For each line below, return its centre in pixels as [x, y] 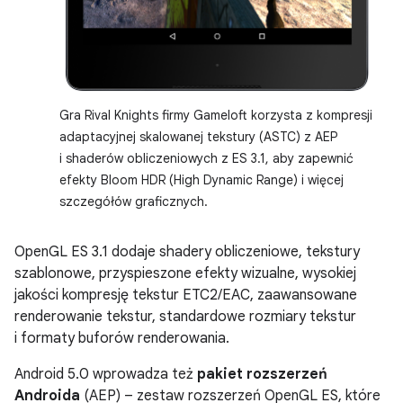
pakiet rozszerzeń [262, 375]
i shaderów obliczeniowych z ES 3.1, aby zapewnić [206, 159]
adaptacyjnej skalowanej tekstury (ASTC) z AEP [198, 137]
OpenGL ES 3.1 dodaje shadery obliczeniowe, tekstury [187, 252]
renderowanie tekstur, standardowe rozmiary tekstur [185, 317]
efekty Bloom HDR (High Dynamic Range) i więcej [201, 180]
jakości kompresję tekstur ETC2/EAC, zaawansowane [186, 296]
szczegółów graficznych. [134, 202]
